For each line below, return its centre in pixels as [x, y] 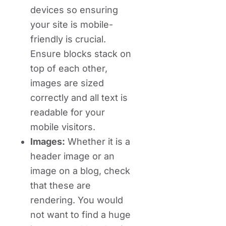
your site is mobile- [72, 24]
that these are [61, 185]
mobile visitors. [63, 127]
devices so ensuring [74, 10]
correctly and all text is [79, 98]
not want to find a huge [80, 215]
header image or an [72, 156]
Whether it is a [98, 142]
